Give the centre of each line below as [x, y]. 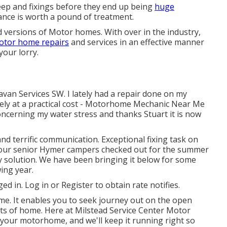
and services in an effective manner [137, 42]
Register [77, 185]
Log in [37, 185]
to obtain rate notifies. [137, 185]
